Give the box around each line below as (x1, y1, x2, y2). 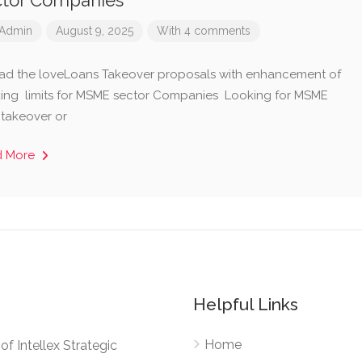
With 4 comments (156, 24, 250, 37)
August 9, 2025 (55, 24, 133, 37)
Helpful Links (193, 294, 298, 314)
